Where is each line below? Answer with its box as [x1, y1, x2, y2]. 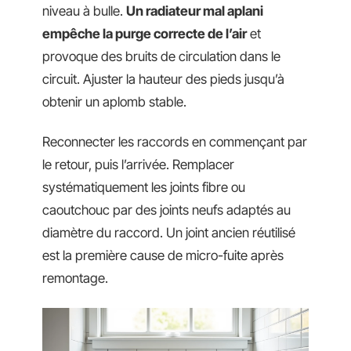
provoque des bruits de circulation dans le [42, 48, 280, 64]
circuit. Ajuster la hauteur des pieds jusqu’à [42, 71, 284, 87]
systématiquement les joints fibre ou [42, 179, 245, 196]
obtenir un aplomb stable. [42, 93, 186, 110]
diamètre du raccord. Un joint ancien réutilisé [42, 225, 295, 241]
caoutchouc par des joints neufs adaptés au [42, 202, 291, 219]
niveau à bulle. [42, 2, 126, 19]
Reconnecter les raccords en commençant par [42, 134, 307, 150]
